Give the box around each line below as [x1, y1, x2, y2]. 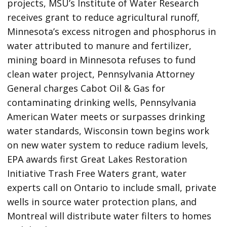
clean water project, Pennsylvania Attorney [7, 68, 195, 81]
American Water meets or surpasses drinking [7, 110, 206, 123]
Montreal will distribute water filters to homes [7, 210, 212, 222]
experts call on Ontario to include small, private [7, 181, 217, 194]
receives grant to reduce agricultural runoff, [7, 11, 200, 24]
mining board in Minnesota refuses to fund [7, 54, 196, 66]
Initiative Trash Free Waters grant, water [7, 167, 187, 180]
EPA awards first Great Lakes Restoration [7, 153, 187, 166]
